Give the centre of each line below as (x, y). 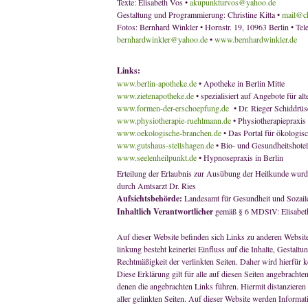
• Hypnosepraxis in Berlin (241, 157)
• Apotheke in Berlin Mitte (242, 83)
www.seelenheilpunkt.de (158, 157)
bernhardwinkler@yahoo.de (162, 39)
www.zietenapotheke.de (156, 96)
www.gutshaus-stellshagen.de (166, 145)
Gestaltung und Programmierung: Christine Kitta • (199, 14)
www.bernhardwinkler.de (256, 39)
